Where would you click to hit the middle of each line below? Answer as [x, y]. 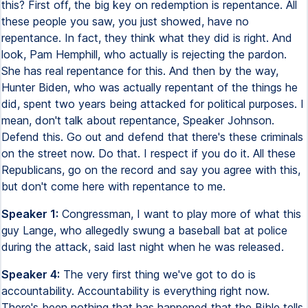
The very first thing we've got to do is [158, 274]
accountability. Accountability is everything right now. [135, 291]
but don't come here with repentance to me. [113, 186]
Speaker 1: [30, 214]
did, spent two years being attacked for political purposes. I [153, 104]
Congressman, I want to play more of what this [180, 214]
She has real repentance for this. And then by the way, [140, 71]
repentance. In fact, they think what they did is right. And [147, 38]
